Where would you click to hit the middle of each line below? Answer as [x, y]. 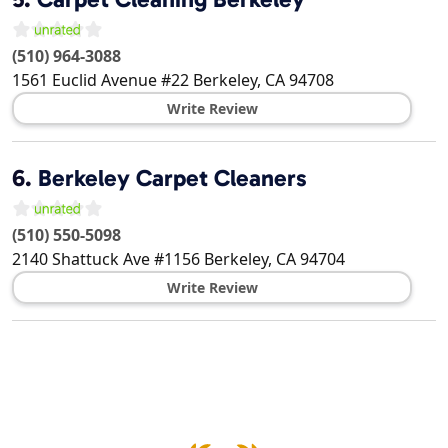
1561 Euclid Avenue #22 [100, 80]
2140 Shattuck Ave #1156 [106, 259]
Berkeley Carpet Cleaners [172, 178]
